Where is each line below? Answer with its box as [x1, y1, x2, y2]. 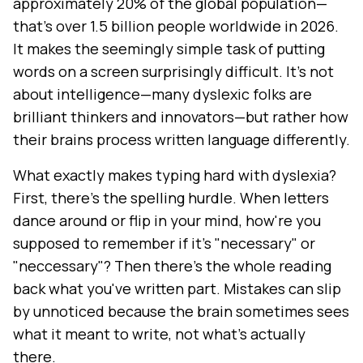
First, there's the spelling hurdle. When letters [13, 188, 329, 208]
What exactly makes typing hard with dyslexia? [13, 165, 336, 186]
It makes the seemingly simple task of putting [13, 39, 325, 59]
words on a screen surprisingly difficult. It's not [13, 62, 334, 82]
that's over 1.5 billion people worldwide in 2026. [13, 16, 339, 36]
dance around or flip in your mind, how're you [13, 211, 321, 231]
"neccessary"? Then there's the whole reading [13, 256, 331, 276]
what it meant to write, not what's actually [13, 324, 305, 344]
